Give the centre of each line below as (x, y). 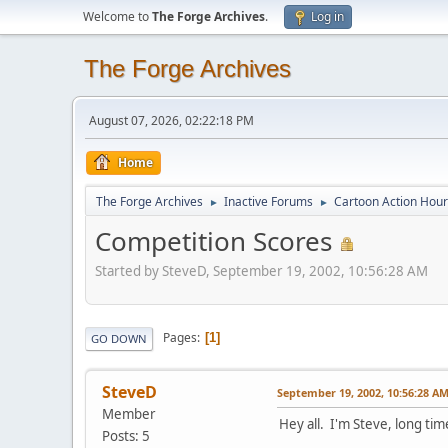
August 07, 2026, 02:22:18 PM (171, 120)
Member (129, 413)
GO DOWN (119, 338)
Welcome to (117, 16)
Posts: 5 (126, 435)
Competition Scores (213, 241)
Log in (327, 16)
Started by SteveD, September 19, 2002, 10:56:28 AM (261, 270)
